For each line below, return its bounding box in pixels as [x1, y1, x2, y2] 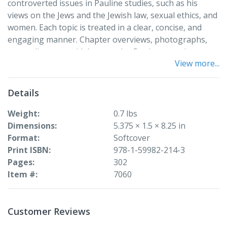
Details [8, 86, 39, 99]
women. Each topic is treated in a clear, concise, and [8, 21, 202, 33]
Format [8, 132, 37, 143]
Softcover [113, 132, 150, 143]
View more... [175, 57, 219, 69]
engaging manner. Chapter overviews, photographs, [8, 33, 207, 45]
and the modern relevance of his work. [8, 70, 153, 82]
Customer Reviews [8, 205, 90, 217]
